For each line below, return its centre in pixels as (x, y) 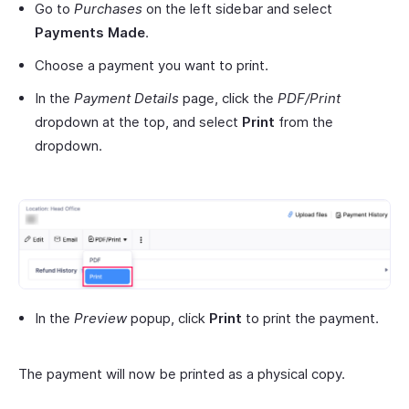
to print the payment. (310, 318)
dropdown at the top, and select (138, 122)
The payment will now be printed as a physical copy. (182, 373)
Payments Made (90, 33)
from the (304, 122)
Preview (100, 318)
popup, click (168, 318)
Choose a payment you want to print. (152, 66)
